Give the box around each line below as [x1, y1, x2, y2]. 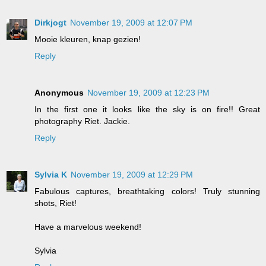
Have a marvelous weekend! [34, 221, 141, 232]
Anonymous [34, 87, 84, 97]
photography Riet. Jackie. [34, 116, 130, 126]
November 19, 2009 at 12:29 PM [71, 169, 193, 179]
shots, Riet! [34, 198, 77, 208]
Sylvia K [34, 169, 67, 179]
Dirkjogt [34, 17, 66, 27]
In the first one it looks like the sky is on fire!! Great [34, 104, 260, 114]
